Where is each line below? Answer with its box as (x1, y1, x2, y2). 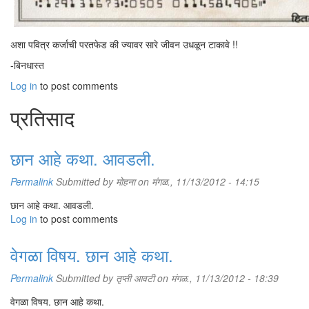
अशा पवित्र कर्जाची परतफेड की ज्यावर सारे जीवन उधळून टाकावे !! (10, 37, 238, 51)
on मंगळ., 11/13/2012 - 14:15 (135, 175, 259, 188)
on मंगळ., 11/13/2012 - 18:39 (154, 271, 279, 285)
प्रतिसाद (10, 103, 74, 132)
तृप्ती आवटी (116, 271, 154, 285)
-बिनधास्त (10, 58, 44, 72)
